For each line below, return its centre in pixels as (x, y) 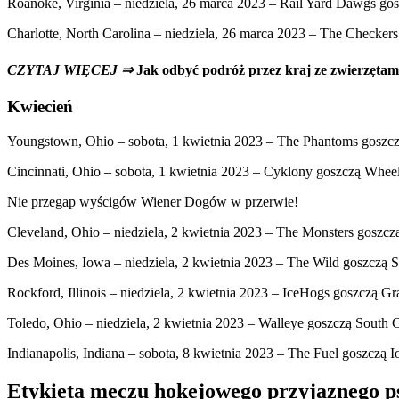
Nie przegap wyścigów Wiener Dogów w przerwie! (153, 201)
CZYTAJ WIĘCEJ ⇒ (70, 69)
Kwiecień (40, 106)
